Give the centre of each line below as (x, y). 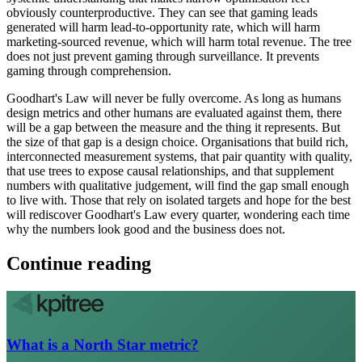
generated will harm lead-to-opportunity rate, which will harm (163, 27)
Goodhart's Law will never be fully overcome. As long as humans (174, 98)
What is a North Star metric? (103, 345)
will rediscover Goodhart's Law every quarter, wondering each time (178, 214)
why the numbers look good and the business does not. (146, 229)
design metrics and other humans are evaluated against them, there (174, 112)
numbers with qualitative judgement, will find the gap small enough (178, 185)
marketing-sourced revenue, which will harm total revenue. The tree (179, 41)
